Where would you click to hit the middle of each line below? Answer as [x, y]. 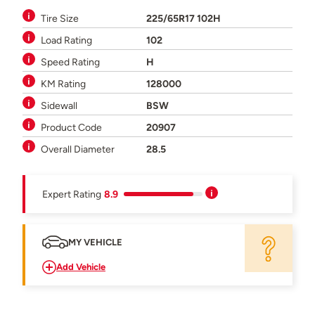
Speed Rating [70, 62]
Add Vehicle [81, 267]
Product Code [71, 128]
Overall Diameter [78, 149]
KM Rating [63, 84]
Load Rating [66, 40]
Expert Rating [72, 194]
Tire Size [60, 19]
